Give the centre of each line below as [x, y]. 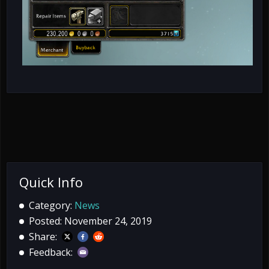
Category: [52, 205]
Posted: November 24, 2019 [90, 221]
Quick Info [51, 182]
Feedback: [53, 252]
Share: [45, 236]
